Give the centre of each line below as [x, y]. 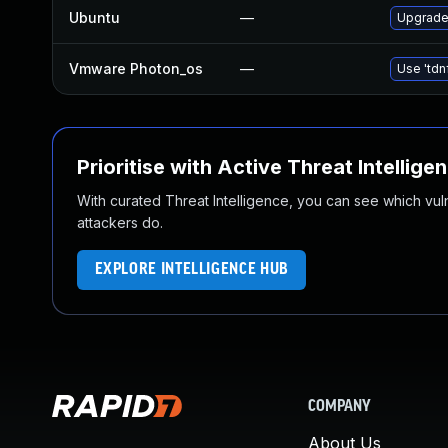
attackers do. [120, 222]
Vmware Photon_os [136, 68]
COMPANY [339, 407]
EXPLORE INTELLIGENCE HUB [191, 269]
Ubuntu [94, 17]
